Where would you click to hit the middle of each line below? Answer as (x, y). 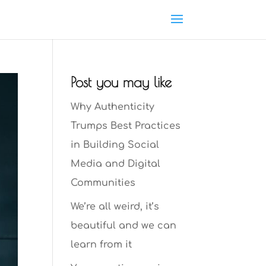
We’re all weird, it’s (115, 207)
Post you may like (121, 82)
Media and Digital (116, 164)
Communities (103, 183)
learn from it (102, 245)
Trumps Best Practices (126, 126)
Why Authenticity (113, 107)
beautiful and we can (124, 226)
